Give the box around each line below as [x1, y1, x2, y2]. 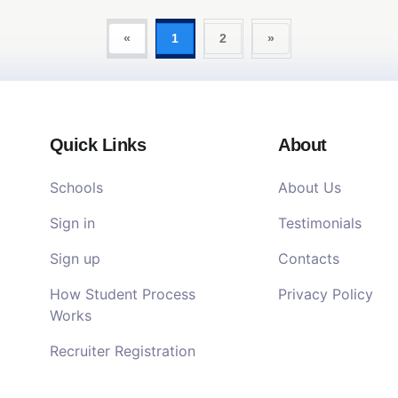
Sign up [49, 250, 100, 267]
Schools [49, 179, 103, 196]
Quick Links [49, 135, 147, 155]
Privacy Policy [278, 285, 374, 303]
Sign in [49, 214, 95, 232]
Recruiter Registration [49, 342, 195, 360]
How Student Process [49, 285, 195, 303]
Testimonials [278, 214, 362, 232]
